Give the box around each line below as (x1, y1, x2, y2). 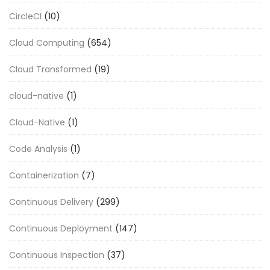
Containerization (9, 169, 79, 182)
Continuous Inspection (9, 249, 104, 262)
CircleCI (9, 10, 42, 23)
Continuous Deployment (9, 222, 113, 235)
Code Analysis (9, 143, 67, 155)
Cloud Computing (9, 37, 84, 49)
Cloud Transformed (9, 63, 92, 76)
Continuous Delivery (9, 196, 93, 209)
